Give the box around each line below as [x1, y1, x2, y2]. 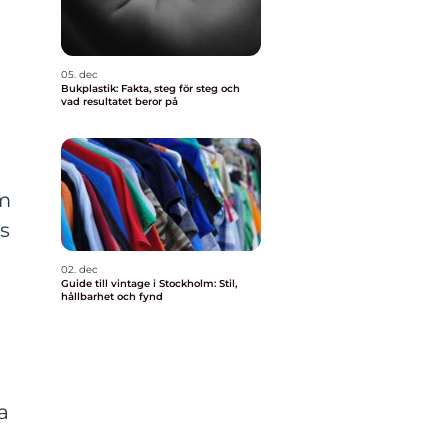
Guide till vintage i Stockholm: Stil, [61, 277, 237, 290]
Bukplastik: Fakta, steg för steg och [61, 82, 240, 95]
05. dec [61, 68, 98, 81]
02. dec [61, 263, 98, 276]
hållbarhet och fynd [61, 290, 163, 303]
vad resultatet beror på [61, 95, 178, 108]
